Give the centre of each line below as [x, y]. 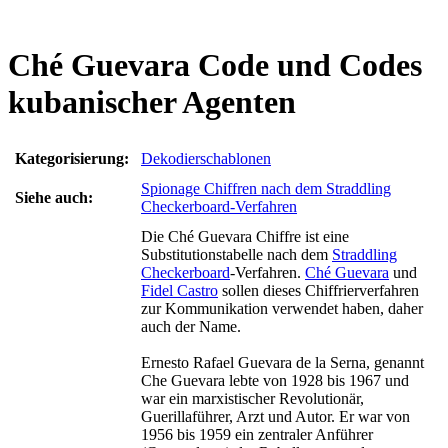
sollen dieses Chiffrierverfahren [318, 290]
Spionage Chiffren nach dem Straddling [266, 188]
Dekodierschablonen [206, 158]
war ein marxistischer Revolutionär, [252, 398]
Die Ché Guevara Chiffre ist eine [245, 236]
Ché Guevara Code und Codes [215, 65]
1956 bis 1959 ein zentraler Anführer [257, 434]
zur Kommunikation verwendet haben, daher [282, 308]
